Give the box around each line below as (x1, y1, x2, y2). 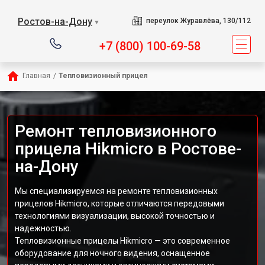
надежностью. (15, 224, 72, 233)
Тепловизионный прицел (59, 72, 148, 80)
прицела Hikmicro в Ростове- (15, 139, 241, 159)
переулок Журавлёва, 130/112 (146, 17, 251, 25)
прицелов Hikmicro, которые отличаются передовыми (15, 199, 224, 208)
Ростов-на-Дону (18, 16, 92, 27)
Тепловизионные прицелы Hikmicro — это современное (15, 236, 230, 245)
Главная (22, 72, 50, 80)
